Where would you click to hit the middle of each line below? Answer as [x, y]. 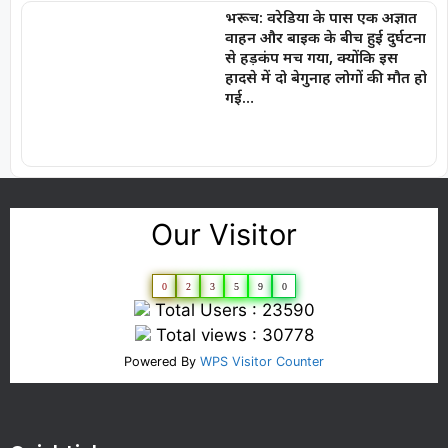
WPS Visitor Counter [262, 362]
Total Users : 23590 [232, 310]
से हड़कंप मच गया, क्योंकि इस [311, 56]
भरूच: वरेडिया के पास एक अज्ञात [320, 16]
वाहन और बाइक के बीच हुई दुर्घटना [325, 36]
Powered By [162, 362]
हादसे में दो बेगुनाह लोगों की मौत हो [325, 76]
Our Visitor [224, 235]
